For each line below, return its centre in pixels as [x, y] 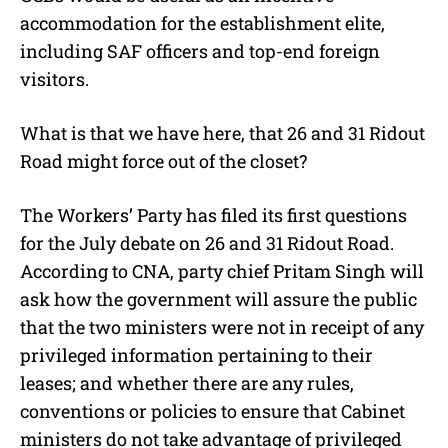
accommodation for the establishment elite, [202, 23]
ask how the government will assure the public [218, 299]
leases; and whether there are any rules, [187, 383]
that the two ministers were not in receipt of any [222, 327]
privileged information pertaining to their [196, 355]
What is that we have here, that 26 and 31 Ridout [222, 133]
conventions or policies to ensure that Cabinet [212, 411]
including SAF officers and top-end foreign [200, 51]
